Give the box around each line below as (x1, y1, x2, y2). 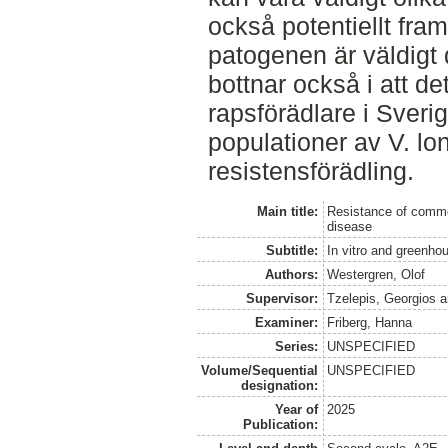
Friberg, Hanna (327, 315, 413, 331)
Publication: (242, 417, 318, 433)
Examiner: (254, 315, 318, 331)
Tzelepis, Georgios (327, 291, 437, 307)
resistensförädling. (207, 157, 414, 186)
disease (327, 219, 373, 235)
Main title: (256, 204, 318, 220)
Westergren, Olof (327, 267, 426, 283)
